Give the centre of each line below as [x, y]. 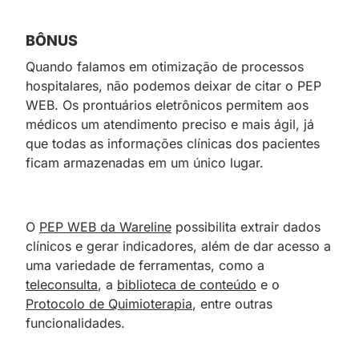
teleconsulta [62, 284]
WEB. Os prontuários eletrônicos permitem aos [167, 105]
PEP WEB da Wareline [105, 226]
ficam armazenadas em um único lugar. [145, 162]
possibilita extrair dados [246, 226]
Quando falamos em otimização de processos [165, 66]
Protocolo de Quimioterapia [109, 303]
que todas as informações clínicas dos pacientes [173, 143]
